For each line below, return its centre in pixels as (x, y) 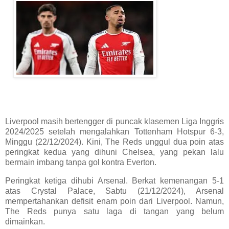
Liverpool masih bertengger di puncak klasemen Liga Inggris (114, 122)
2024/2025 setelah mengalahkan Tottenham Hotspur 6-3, (114, 132)
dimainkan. (26, 222)
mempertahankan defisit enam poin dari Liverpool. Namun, (114, 201)
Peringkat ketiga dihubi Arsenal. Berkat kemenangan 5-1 (114, 181)
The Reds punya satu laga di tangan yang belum (114, 212)
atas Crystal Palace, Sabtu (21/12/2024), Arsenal (114, 191)
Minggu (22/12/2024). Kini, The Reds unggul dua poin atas (114, 142)
